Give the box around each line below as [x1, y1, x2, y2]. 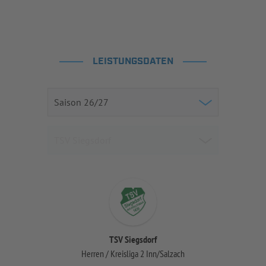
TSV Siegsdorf [109, 233, 157, 245]
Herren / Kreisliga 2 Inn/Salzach [81, 248, 185, 259]
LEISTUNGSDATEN [93, 55, 173, 68]
